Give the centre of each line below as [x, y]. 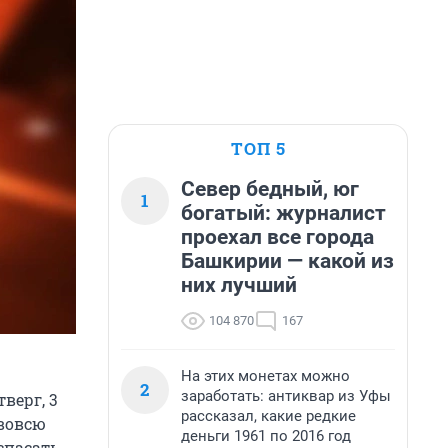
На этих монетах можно [265, 376]
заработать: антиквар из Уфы [286, 396]
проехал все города [277, 237]
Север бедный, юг [270, 189]
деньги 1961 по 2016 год [266, 436]
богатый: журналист [283, 213]
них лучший [239, 285]
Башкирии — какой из [287, 261]
